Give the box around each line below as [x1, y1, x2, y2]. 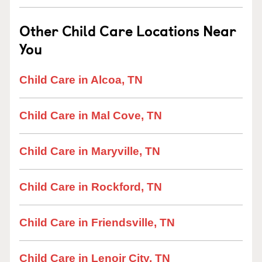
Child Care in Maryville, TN [19, 145, 160, 157]
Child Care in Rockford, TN [19, 181, 162, 193]
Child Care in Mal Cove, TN [19, 109, 162, 122]
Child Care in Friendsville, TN [19, 216, 175, 229]
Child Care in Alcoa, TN [19, 74, 143, 86]
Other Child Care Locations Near [19, 20, 236, 41]
